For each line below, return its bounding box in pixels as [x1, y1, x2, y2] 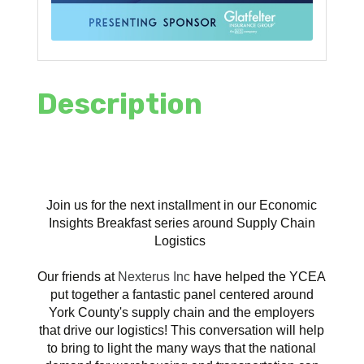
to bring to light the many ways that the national [47, 340, 317, 355]
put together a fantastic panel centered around [50, 287, 314, 301]
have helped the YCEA [190, 269, 327, 284]
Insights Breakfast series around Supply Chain [48, 215, 315, 230]
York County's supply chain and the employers [49, 305, 315, 319]
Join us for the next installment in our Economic [46, 197, 318, 212]
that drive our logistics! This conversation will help [39, 323, 325, 337]
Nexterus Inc [118, 269, 191, 284]
